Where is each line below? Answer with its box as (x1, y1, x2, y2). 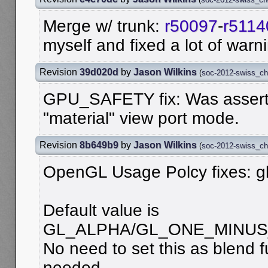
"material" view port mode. (43, 108, 239, 127)
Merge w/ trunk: (43, 16, 165, 35)
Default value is (43, 200, 159, 220)
